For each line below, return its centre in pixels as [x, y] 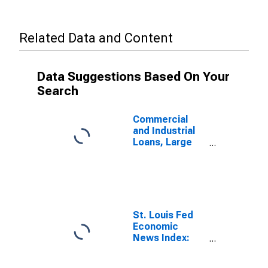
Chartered [156, 165]
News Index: [161, 238]
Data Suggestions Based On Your [133, 77]
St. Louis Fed [163, 215]
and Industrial [164, 131]
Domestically [163, 153]
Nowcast [154, 261]
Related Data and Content [96, 38]
